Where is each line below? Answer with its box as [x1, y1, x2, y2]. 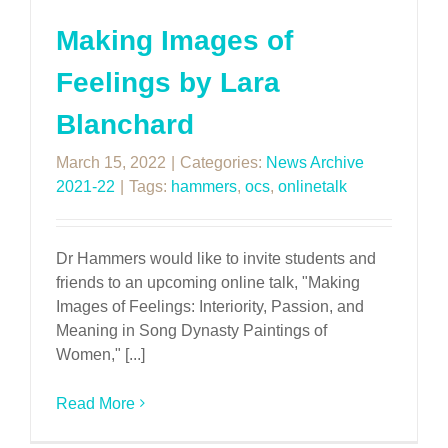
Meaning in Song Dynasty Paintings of [56, 321, 327, 339]
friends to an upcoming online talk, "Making [56, 273, 360, 291]
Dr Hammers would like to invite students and [56, 249, 376, 267]
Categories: [180, 153, 266, 171]
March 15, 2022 [56, 153, 166, 171]
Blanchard [56, 108, 194, 140]
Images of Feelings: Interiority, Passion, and [56, 297, 364, 315]
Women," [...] [56, 345, 145, 363]
